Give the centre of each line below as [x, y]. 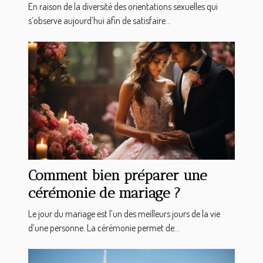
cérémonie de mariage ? [104, 193]
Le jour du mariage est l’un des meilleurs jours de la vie [124, 214]
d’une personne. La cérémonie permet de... [104, 228]
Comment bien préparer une [117, 176]
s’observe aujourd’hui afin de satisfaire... [100, 21]
